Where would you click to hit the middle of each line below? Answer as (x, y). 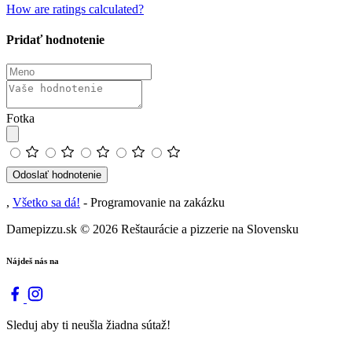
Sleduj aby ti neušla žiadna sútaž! (88, 325)
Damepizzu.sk (43, 229)
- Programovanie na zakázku (152, 203)
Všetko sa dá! (46, 203)
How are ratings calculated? (75, 9)
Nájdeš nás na (33, 261)
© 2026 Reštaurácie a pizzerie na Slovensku (189, 229)
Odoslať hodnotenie (57, 175)
